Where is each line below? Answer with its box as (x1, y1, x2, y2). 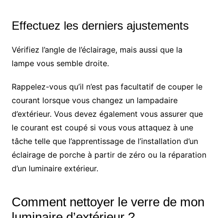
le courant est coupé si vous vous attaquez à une (11, 123, 193, 133)
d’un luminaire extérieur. (11, 163, 98, 174)
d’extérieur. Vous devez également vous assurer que (11, 109, 203, 119)
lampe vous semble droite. (11, 58, 109, 69)
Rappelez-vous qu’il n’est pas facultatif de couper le (11, 82, 202, 92)
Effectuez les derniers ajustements (11, 19, 189, 33)
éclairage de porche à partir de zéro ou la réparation (11, 150, 206, 160)
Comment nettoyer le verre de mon (11, 195, 204, 210)
